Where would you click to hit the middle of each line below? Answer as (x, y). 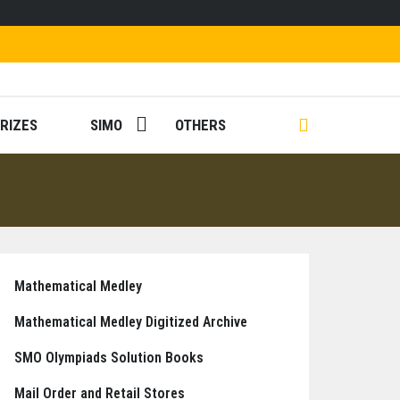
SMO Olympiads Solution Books (109, 358)
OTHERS (200, 125)
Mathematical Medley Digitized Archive (131, 322)
